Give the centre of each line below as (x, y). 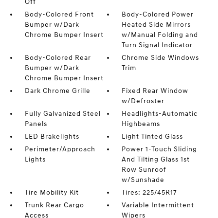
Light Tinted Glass (153, 136)
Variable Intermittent (158, 205)
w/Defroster (143, 101)
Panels (36, 124)
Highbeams (141, 124)
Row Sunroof (144, 170)
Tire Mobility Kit (52, 192)
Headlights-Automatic (160, 114)
